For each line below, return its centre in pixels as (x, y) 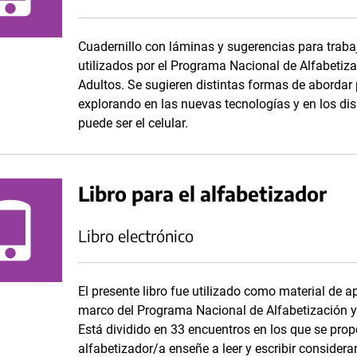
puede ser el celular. (133, 123)
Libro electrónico (136, 235)
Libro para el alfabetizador (202, 193)
